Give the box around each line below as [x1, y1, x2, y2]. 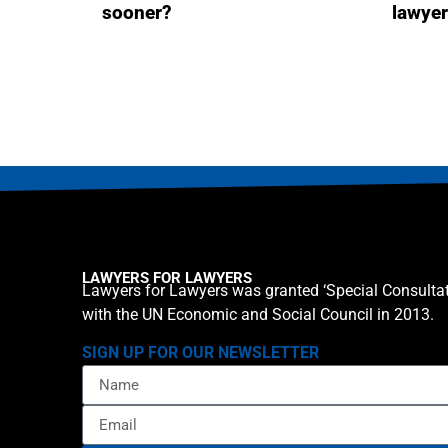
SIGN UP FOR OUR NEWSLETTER [82, 343, 319, 363]
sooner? [102, 2, 172, 25]
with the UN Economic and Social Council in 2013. [82, 305, 434, 325]
